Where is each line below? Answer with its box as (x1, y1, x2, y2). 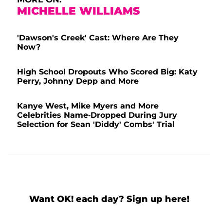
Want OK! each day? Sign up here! (29, 193, 189, 204)
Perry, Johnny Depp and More (17, 76, 139, 86)
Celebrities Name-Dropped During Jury (17, 110, 177, 120)
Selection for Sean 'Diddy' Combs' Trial (17, 119, 175, 129)
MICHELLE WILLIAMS (17, 4, 140, 18)
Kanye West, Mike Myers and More (17, 101, 159, 110)
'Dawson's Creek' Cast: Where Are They (17, 33, 179, 42)
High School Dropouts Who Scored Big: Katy (17, 67, 198, 76)
